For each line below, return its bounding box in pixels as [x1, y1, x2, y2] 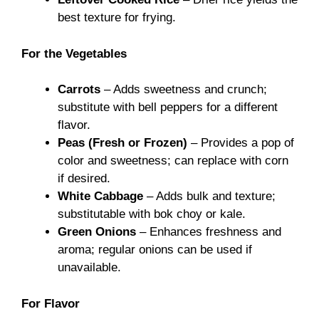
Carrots [58, 83, 100, 97]
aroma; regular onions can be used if [58, 243, 252, 257]
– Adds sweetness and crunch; [100, 83, 267, 97]
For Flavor [21, 296, 80, 310]
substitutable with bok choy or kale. [58, 207, 246, 221]
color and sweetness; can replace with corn [58, 154, 288, 168]
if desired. [58, 172, 110, 186]
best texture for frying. [58, 11, 176, 25]
